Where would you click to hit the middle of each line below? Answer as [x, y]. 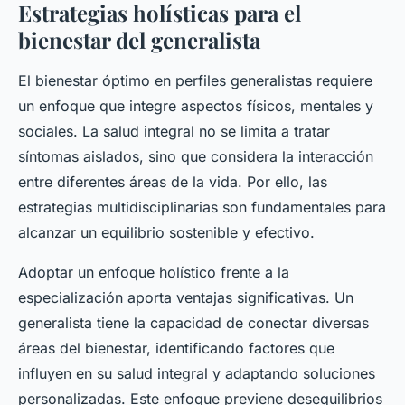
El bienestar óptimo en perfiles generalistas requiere [195, 81]
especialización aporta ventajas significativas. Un [186, 298]
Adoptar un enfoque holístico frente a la [154, 273]
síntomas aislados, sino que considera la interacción [196, 157]
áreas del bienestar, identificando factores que [176, 348]
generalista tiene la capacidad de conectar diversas [193, 323]
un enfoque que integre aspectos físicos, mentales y [196, 106]
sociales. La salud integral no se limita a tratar [174, 132]
